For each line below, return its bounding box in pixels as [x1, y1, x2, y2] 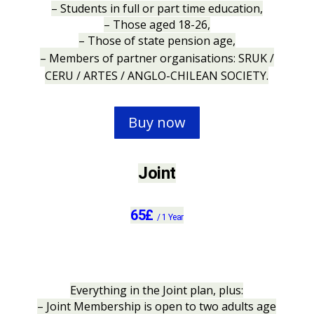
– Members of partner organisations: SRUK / [39, 50, 274, 66]
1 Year [162, 212, 184, 222]
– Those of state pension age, [78, 33, 235, 48]
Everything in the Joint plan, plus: [70, 282, 244, 298]
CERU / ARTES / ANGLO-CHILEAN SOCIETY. [45, 68, 269, 83]
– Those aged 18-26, [103, 17, 210, 32]
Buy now [128, 113, 186, 132]
